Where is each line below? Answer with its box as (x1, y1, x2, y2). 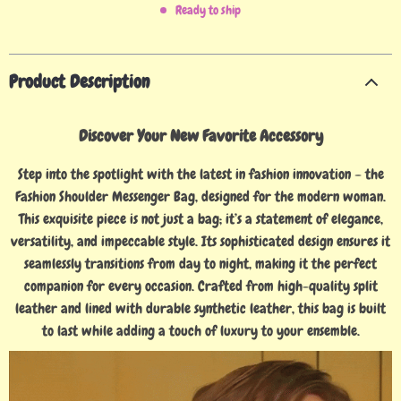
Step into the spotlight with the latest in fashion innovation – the (17, 165, 384, 183)
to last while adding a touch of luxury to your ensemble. (41, 321, 360, 340)
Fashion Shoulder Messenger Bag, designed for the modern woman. (15, 187, 386, 206)
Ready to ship (175, 2, 241, 18)
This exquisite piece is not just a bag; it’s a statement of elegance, (18, 209, 383, 228)
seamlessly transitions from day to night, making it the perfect (24, 254, 377, 273)
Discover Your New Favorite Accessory (78, 125, 323, 146)
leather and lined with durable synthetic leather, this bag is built (15, 299, 386, 318)
